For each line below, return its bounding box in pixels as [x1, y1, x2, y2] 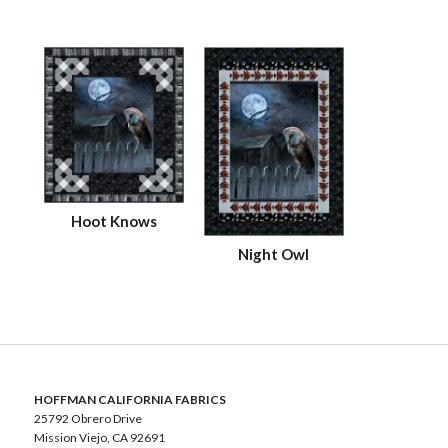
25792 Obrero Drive [33, 410, 142, 426]
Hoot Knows [70, 212, 157, 231]
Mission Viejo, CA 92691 [33, 429, 165, 445]
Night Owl [238, 244, 310, 263]
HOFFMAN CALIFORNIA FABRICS [33, 391, 226, 407]
